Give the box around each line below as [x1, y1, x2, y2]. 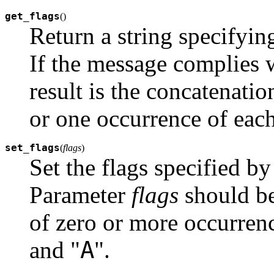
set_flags [5, 142, 60, 154]
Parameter [29, 182, 131, 209]
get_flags [5, 10, 60, 23]
